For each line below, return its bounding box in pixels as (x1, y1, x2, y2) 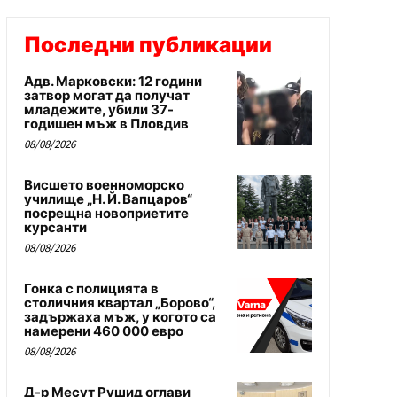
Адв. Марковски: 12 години (23, 72, 202, 90)
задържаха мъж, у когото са (23, 307, 216, 325)
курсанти (23, 218, 87, 236)
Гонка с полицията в (23, 279, 159, 297)
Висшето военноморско (23, 175, 184, 193)
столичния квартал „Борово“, (23, 293, 216, 311)
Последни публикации (23, 31, 272, 58)
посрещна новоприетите (23, 204, 189, 222)
